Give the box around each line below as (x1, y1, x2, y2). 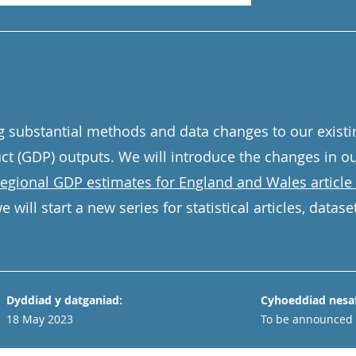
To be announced (261, 311, 353, 327)
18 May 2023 (6, 311, 73, 327)
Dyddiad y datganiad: (6, 292, 122, 308)
